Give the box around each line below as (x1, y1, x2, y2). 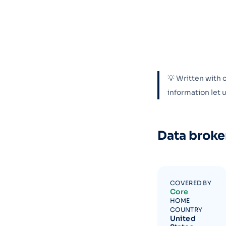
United (170, 214, 196, 223)
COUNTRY (170, 206, 203, 214)
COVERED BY (170, 179, 211, 187)
